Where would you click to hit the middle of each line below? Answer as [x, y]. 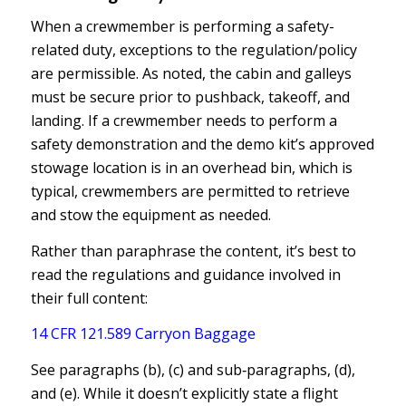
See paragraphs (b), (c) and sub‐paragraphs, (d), [193, 370]
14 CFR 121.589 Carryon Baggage [143, 334]
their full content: [89, 298]
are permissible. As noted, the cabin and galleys [191, 74]
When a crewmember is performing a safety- [182, 27]
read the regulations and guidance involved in [185, 274]
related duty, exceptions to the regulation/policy [193, 50]
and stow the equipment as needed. [150, 215]
